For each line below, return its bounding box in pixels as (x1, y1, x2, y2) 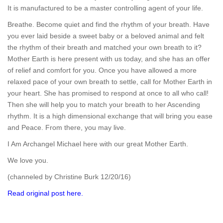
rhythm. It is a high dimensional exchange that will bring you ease (7, 112, 213, 120)
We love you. (7, 156, 48, 164)
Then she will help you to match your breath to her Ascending (7, 101, 200, 109)
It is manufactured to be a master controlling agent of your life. (7, 4, 203, 12)
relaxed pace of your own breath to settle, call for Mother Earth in (7, 78, 212, 86)
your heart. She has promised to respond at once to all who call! (7, 89, 209, 97)
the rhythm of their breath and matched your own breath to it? (7, 43, 202, 51)
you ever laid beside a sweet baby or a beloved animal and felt (7, 32, 204, 40)
